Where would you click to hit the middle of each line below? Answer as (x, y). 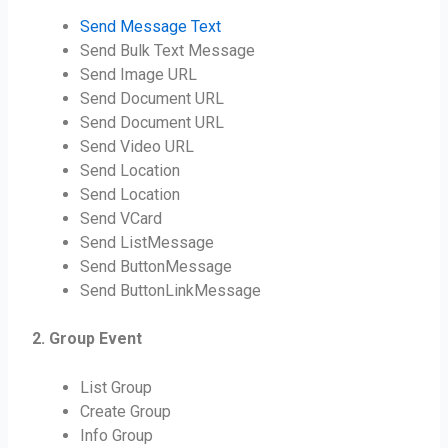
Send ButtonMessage (156, 266)
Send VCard (121, 218)
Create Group (126, 412)
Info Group (117, 436)
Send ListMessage (147, 242)
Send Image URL (139, 74)
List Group (116, 388)
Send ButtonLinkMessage (171, 290)
